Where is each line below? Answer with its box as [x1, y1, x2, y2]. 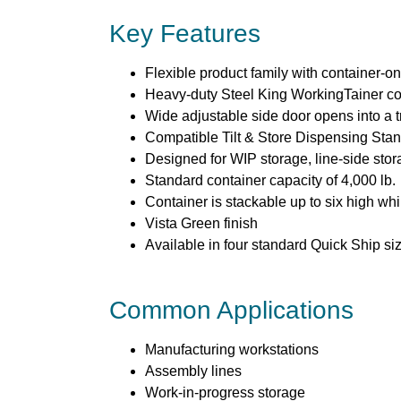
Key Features [109, 20, 260, 48]
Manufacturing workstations [145, 342, 319, 358]
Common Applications [109, 296, 354, 325]
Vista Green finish [145, 216, 258, 232]
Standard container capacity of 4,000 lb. [145, 173, 396, 189]
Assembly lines [145, 363, 242, 380]
